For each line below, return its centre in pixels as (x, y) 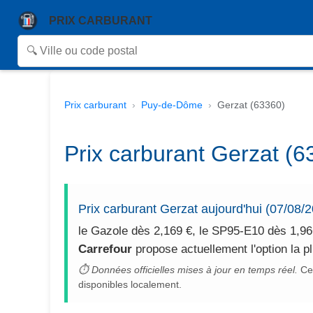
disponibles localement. (130, 284)
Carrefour (105, 249)
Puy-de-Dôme (172, 105)
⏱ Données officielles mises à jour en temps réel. (188, 270)
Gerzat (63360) (251, 105)
